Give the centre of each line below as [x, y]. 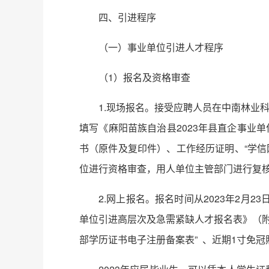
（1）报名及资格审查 [144, 77]
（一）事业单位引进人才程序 [161, 47]
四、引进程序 [127, 17]
